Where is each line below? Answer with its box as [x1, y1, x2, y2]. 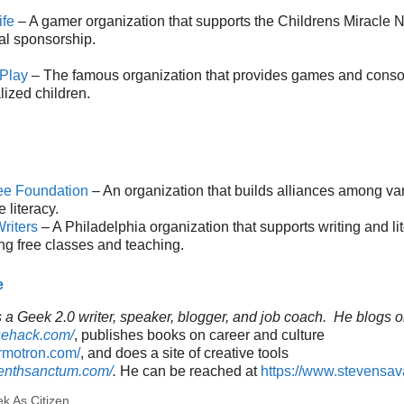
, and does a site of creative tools [80, 344, 289, 361]
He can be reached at [116, 363, 261, 379]
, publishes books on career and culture [74, 326, 325, 343]
